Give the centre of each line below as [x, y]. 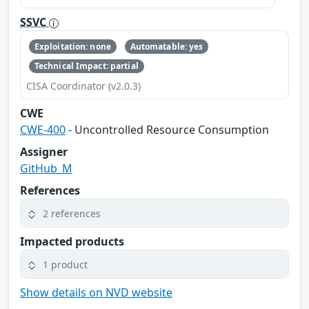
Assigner [44, 152]
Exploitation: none [72, 46]
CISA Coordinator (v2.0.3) [83, 86]
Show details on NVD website [96, 293]
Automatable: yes [167, 46]
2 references [72, 213]
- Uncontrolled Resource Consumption [167, 130]
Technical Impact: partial [86, 66]
